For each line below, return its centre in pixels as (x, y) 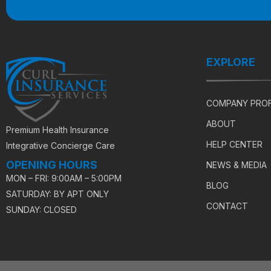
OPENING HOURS (52, 165)
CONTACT (227, 206)
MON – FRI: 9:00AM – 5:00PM (64, 178)
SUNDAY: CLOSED (41, 210)
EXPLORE (231, 62)
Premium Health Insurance (57, 130)
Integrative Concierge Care (60, 146)
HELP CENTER (234, 145)
